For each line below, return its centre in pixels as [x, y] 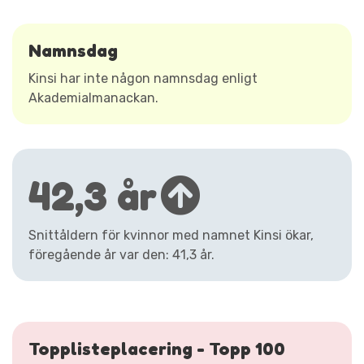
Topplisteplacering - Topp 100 [157, 348]
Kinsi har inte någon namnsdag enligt [143, 78]
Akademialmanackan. [93, 97]
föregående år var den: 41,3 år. [121, 254]
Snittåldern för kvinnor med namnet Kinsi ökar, [171, 235]
